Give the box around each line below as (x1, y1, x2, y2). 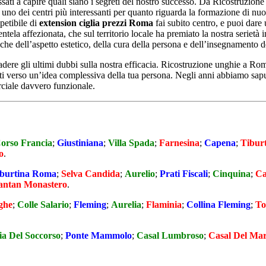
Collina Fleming (186, 199, 251, 210)
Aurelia (111, 199, 141, 210)
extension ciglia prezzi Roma (39, 18, 156, 28)
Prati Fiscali (160, 168, 208, 179)
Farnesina (159, 137, 199, 148)
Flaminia (146, 199, 182, 210)
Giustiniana (57, 137, 103, 148)
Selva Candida (61, 168, 120, 179)
